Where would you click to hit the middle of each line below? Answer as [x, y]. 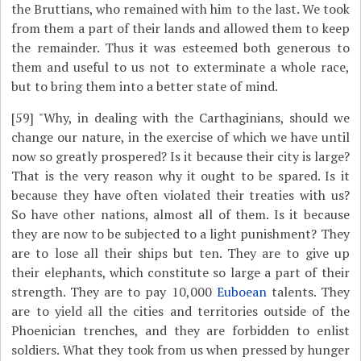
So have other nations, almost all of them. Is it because [180, 214]
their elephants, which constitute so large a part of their [180, 272]
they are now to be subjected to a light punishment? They [180, 234]
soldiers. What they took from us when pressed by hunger [180, 350]
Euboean [241, 292]
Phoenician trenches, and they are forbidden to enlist [180, 330]
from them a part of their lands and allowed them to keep [180, 28]
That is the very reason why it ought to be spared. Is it [180, 176]
